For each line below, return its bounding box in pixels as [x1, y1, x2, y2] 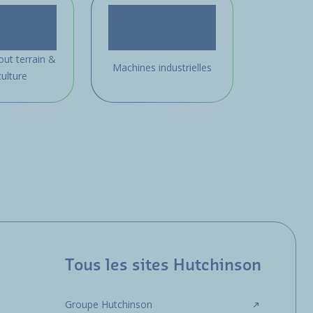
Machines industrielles [112, 61, 212, 75]
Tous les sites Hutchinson [65, 258, 262, 274]
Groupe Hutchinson [65, 298, 153, 312]
